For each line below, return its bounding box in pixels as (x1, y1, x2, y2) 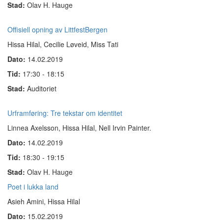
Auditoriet (27, 83, 56, 93)
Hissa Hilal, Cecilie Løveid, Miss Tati (7, 39, 118, 49)
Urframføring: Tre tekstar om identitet (7, 108, 122, 118)
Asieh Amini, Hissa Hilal (7, 196, 80, 206)
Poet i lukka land (7, 182, 58, 192)
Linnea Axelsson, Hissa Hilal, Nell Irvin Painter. (7, 123, 151, 133)
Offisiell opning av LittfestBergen (7, 25, 108, 34)
